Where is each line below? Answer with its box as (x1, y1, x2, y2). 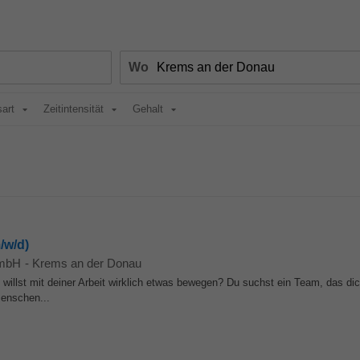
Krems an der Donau (32, 256, 141, 270)
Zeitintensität (43, 103, 104, 115)
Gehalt (133, 103, 163, 115)
